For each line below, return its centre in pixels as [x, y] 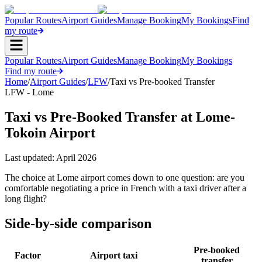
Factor [28, 255]
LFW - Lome [29, 92]
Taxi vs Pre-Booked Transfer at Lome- [120, 117]
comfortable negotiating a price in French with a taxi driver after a [125, 188]
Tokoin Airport [50, 132]
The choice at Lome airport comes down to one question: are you [125, 177]
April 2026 [76, 157]
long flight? [26, 198]
